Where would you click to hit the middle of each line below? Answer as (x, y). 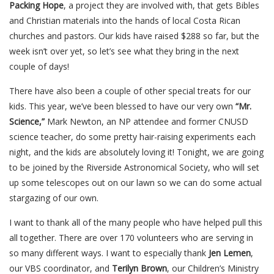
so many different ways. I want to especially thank (109, 253)
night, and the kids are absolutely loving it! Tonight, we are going (136, 152)
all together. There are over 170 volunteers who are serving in (131, 238)
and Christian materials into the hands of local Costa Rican (125, 20)
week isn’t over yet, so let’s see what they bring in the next (124, 51)
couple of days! (39, 66)
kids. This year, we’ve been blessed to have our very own (122, 106)
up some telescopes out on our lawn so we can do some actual (135, 183)
